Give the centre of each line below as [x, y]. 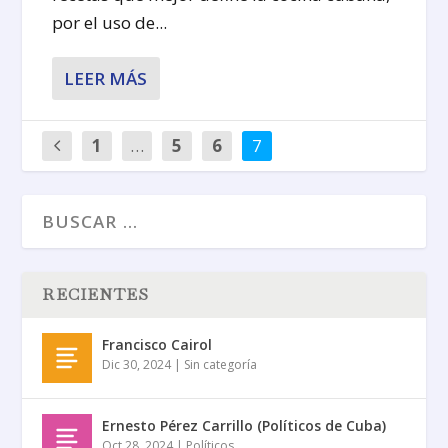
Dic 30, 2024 [137, 365]
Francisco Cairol [157, 345]
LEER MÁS [106, 79]
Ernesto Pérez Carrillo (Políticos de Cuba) [244, 426]
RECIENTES [96, 295]
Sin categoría [221, 365]
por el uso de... [110, 23]
